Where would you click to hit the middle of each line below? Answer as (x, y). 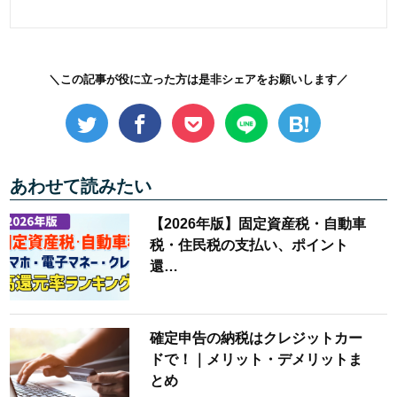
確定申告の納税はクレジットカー (256, 339)
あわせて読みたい (81, 187)
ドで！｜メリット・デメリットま (256, 360)
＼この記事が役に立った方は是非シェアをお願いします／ (198, 80)
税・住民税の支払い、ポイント (249, 245)
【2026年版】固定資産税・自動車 (257, 224)
